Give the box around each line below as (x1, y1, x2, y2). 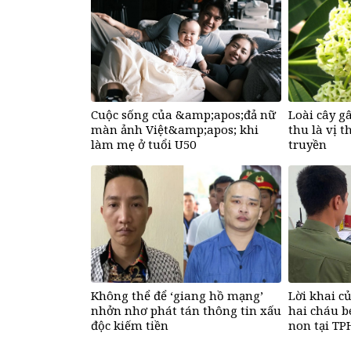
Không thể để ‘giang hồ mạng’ (91, 287, 263, 303)
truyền (288, 136, 327, 152)
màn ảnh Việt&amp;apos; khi (91, 121, 259, 137)
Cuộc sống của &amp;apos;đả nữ (91, 106, 276, 122)
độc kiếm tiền (91, 317, 168, 333)
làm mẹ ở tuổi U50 (91, 136, 196, 152)
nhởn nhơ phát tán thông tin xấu (91, 302, 281, 318)
